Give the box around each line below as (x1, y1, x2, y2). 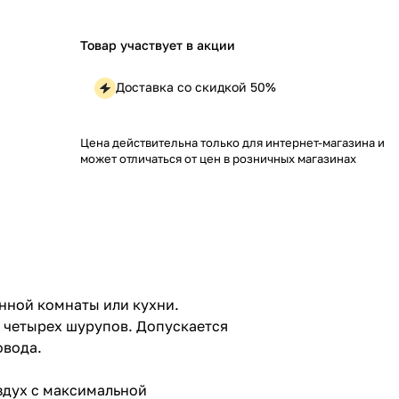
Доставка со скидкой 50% (116, 78, 276, 94)
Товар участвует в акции (80, 37, 235, 53)
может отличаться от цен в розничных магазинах (80, 151, 356, 166)
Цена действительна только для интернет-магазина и (80, 134, 385, 150)
